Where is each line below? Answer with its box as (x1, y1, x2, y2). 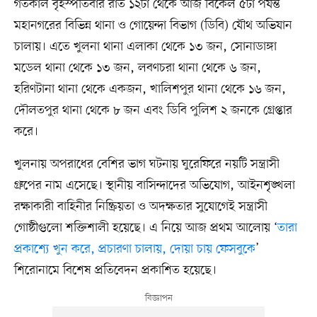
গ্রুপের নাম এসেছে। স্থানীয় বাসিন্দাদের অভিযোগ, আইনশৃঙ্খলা (13, 176, 295, 194)
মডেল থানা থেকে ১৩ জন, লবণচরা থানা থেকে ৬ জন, (13, 59, 261, 76)
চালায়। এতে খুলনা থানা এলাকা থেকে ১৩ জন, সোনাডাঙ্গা (13, 38, 277, 55)
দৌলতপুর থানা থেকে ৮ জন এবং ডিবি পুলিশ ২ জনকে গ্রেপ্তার (13, 101, 292, 119)
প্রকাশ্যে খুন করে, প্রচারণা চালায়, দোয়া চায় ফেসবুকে (13, 240, 255, 258)
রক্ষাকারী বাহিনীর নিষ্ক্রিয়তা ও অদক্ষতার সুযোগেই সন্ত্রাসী (13, 197, 267, 215)
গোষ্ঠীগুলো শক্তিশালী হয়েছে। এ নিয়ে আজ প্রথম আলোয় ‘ (13, 219, 277, 236)
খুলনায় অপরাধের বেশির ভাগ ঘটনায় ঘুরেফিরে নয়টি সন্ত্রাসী (13, 155, 279, 173)
